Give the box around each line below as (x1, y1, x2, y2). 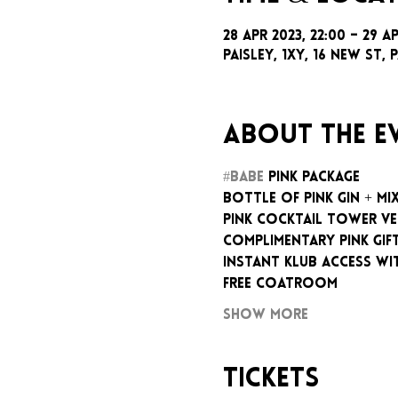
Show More (222, 307, 308, 322)
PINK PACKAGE (263, 170, 360, 185)
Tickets (222, 365, 319, 394)
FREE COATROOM (222, 276, 338, 291)
